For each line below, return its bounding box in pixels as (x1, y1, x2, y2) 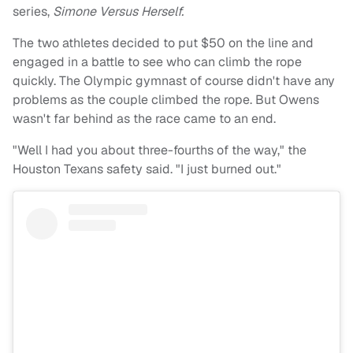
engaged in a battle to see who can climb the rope (13, 54, 302, 71)
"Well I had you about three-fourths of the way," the (13, 142, 307, 159)
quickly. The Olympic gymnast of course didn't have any (13, 72, 335, 90)
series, (13, 3, 53, 20)
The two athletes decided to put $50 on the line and (13, 35, 314, 52)
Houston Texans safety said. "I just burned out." (13, 161, 281, 178)
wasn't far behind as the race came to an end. (13, 110, 276, 128)
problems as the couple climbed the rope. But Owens (13, 91, 319, 109)
